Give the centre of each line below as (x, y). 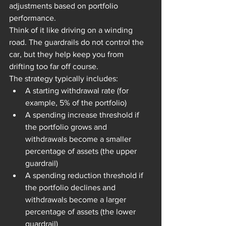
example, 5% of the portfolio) (76, 103)
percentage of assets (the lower (81, 212)
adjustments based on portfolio (65, 6)
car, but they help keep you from (67, 54)
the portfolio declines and (71, 188)
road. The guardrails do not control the (77, 42)
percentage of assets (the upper (82, 151)
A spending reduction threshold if (85, 176)
